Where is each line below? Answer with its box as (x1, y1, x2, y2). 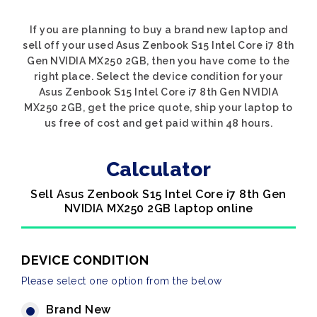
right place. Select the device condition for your (34, 71, 283, 82)
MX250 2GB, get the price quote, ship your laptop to (24, 102, 293, 113)
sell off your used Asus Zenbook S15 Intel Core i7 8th (23, 40, 294, 51)
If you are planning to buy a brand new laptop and (29, 24, 288, 35)
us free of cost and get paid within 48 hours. (44, 117, 273, 129)
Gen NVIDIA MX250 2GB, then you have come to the (27, 55, 290, 67)
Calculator (105, 158, 212, 181)
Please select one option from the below (21, 275, 222, 287)
